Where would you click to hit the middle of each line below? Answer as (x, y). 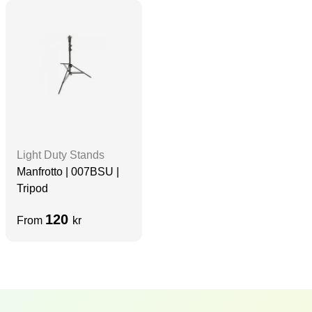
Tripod (32, 188)
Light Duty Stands (61, 155)
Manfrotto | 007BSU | (68, 171)
